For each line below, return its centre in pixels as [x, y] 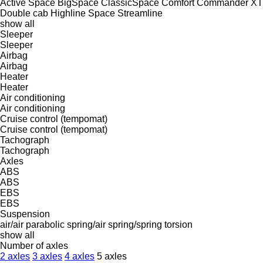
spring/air [86, 224]
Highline [68, 13]
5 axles [112, 256]
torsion [178, 224]
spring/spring [135, 224]
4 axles [80, 256]
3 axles [47, 256]
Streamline [140, 13]
